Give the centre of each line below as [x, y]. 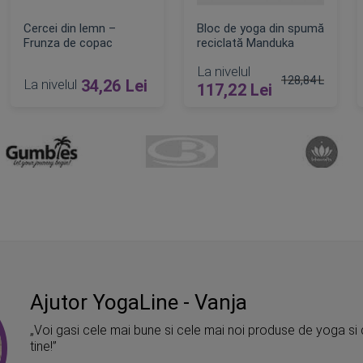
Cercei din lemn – [69, 29]
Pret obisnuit [314, 97]
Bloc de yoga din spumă [260, 29]
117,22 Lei [235, 90]
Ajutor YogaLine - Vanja [139, 302]
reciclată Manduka [245, 43]
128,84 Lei [307, 80]
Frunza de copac [68, 43]
